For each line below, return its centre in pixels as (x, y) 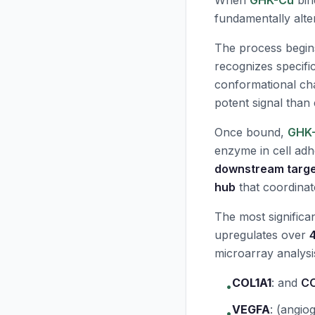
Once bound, (251, 132)
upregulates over (262, 235)
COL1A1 (252, 283)
